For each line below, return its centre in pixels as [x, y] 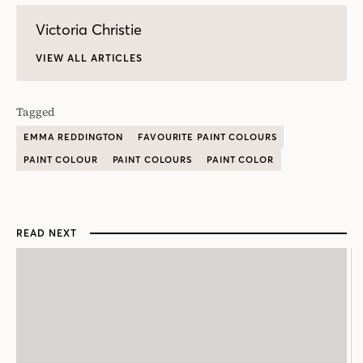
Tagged [36, 112]
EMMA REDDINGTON [74, 137]
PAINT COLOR [240, 160]
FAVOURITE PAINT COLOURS [207, 137]
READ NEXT [47, 233]
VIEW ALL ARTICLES [90, 58]
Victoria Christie [89, 30]
